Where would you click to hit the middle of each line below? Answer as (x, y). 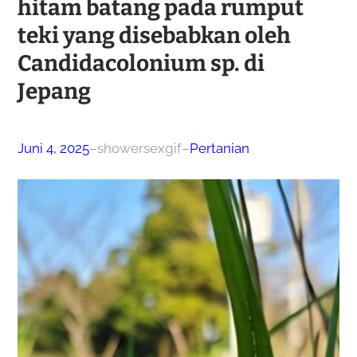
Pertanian (219, 148)
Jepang (54, 91)
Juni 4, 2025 (53, 148)
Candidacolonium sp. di (141, 63)
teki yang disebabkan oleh (154, 35)
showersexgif (139, 148)
